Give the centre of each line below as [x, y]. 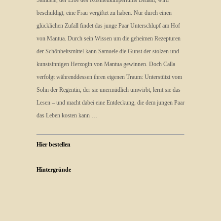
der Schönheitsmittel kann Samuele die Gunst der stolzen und [108, 51]
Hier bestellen [54, 145]
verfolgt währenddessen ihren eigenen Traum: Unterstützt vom [109, 77]
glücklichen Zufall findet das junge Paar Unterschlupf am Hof [108, 26]
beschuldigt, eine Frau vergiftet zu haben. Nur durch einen [104, 13]
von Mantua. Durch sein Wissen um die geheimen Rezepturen [109, 38]
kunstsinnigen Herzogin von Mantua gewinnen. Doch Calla [106, 64]
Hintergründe [54, 170]
